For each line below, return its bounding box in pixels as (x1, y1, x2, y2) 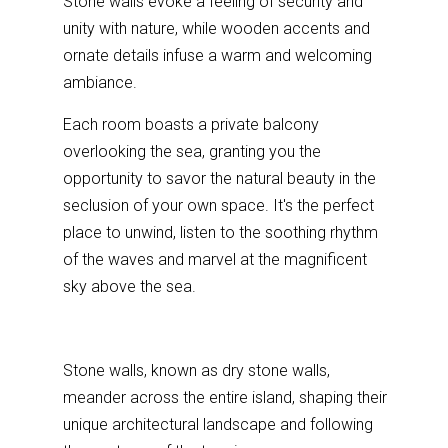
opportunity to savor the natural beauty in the (63, 168, 377, 188)
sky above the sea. (63, 276, 197, 296)
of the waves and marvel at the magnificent (63, 249, 368, 269)
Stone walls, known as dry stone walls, (63, 360, 331, 380)
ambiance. (63, 72, 138, 92)
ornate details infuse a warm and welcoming (63, 45, 373, 65)
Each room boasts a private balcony (63, 114, 320, 134)
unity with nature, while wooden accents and (63, 18, 371, 38)
